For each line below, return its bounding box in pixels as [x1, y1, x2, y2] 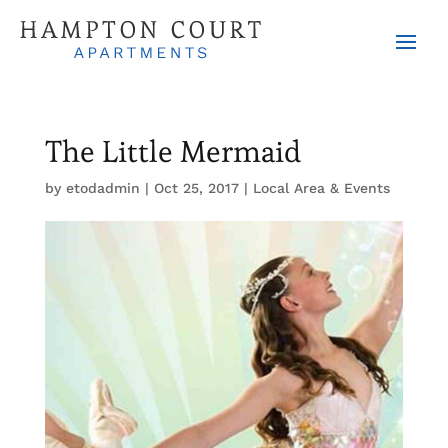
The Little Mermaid [44, 132, 301, 171]
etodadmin [65, 180, 140, 196]
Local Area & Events [252, 180, 390, 196]
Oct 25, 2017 [153, 180, 239, 196]
